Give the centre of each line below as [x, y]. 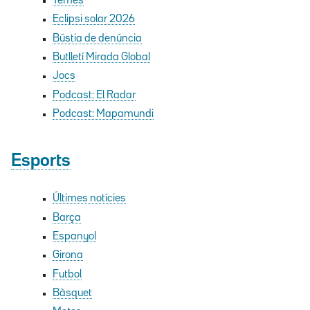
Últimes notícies [89, 199]
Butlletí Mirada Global [101, 57]
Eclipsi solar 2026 [94, 20]
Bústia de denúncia [97, 38]
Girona [68, 256]
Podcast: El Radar [94, 95]
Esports [41, 161]
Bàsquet [72, 294]
